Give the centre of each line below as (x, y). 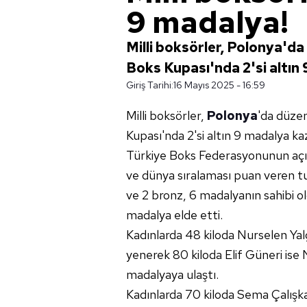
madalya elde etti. (174, 215)
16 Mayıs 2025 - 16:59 (219, 85)
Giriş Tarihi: (150, 85)
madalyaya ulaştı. (172, 274)
